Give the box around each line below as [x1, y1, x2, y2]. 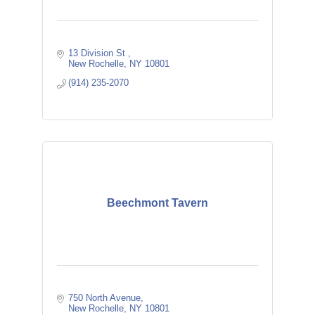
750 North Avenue [68, 292, 141, 303]
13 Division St [68, 48, 129, 58]
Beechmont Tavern [106, 197, 208, 209]
